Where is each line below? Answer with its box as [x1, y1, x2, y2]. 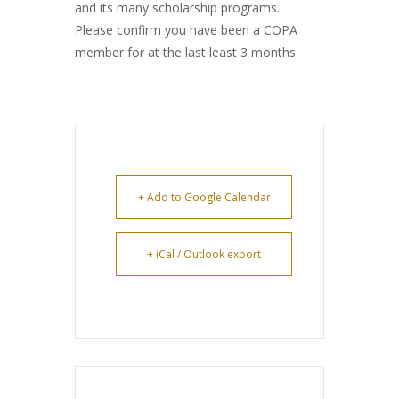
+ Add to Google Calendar [137, 190, 271, 205]
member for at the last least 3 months [75, 44, 296, 61]
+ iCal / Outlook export [147, 247, 261, 262]
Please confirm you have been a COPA [75, 21, 297, 38]
